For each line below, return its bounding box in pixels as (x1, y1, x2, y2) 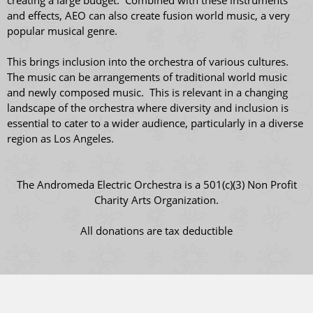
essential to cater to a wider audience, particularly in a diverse (7, 116, 303, 130)
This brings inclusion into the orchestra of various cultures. (7, 54, 291, 68)
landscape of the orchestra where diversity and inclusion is (7, 101, 289, 115)
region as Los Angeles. (7, 131, 114, 145)
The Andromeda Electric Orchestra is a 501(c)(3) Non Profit (16, 177, 297, 191)
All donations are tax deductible (80, 224, 233, 238)
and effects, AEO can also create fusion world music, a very (7, 8, 290, 22)
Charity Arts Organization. (94, 193, 219, 207)
